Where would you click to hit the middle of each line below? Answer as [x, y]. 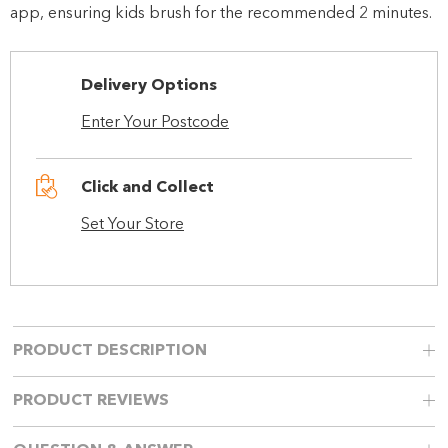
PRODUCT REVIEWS [91, 400]
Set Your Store [132, 224]
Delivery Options [149, 85]
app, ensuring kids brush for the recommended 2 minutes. [221, 13]
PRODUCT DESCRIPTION [110, 350]
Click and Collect [147, 187]
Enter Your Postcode [155, 122]
